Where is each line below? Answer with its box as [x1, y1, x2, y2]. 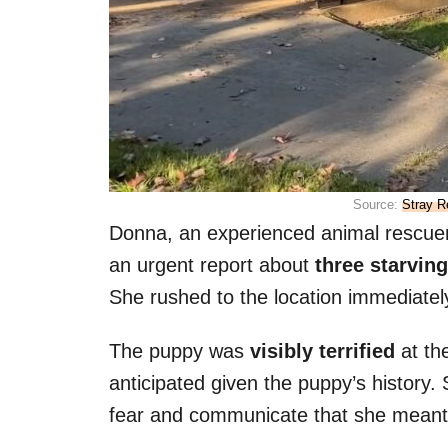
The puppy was [109, 339, 244, 362]
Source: [353, 196, 402, 212]
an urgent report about [109, 253, 309, 276]
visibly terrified [244, 339, 401, 362]
